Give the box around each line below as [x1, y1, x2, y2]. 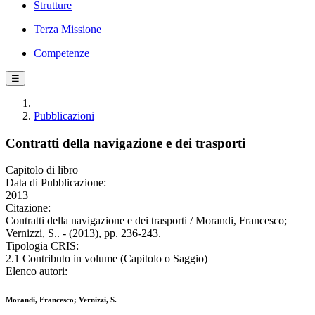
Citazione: [6, 202, 51, 214]
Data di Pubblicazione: [6, 176, 106, 189]
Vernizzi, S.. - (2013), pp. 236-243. [6, 227, 161, 240]
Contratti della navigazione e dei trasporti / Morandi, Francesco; [6, 214, 287, 227]
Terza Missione [34, 23, 101, 35]
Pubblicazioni [34, 110, 94, 122]
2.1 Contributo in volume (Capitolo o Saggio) [6, 252, 207, 265]
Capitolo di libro [6, 164, 78, 176]
